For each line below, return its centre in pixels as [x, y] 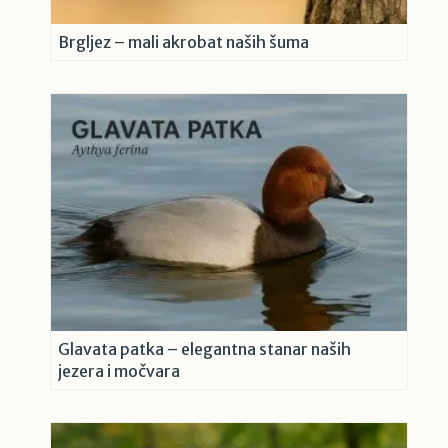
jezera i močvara [119, 371]
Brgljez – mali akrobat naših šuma [183, 42]
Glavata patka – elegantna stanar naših [204, 349]
